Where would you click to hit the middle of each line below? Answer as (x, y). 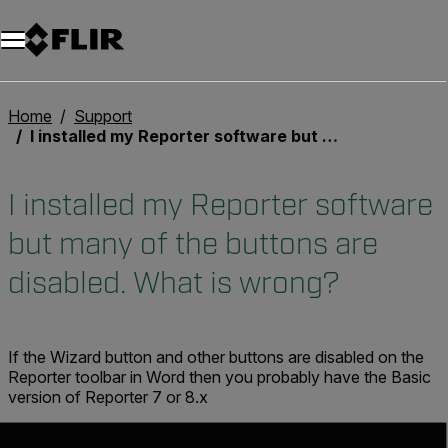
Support (103, 116)
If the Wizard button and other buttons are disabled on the (216, 357)
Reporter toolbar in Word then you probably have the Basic (219, 377)
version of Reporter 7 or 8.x (108, 397)
